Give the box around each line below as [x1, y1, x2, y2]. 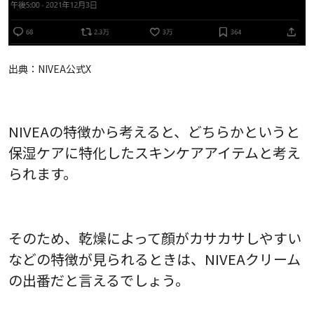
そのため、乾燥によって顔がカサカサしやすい [8, 227, 301, 248]
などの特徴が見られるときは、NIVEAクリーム [8, 248, 301, 269]
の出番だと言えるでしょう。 [8, 269, 189, 290]
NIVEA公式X [38, 61, 91, 76]
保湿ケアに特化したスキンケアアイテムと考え [8, 142, 301, 163]
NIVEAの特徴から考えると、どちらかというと [8, 121, 300, 142]
